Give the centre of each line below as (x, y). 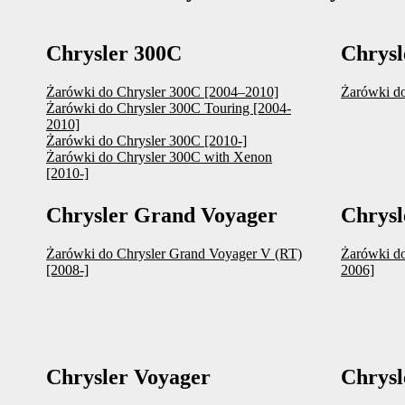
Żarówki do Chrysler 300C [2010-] (146, 140)
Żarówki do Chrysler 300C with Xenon (159, 156)
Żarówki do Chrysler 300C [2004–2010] (162, 91)
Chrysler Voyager (128, 377)
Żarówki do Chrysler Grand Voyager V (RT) (174, 253)
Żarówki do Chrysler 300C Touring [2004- (169, 108)
